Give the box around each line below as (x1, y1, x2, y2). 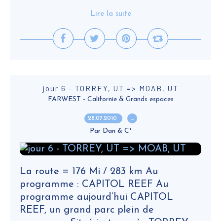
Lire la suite (90, 10, 131, 18)
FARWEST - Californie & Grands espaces (47, 96, 174, 103)
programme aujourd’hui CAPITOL (20, 192, 173, 202)
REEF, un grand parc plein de (20, 205, 154, 215)
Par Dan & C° (89, 127, 132, 135)
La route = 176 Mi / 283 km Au (20, 167, 158, 177)
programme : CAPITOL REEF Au (20, 180, 168, 189)
